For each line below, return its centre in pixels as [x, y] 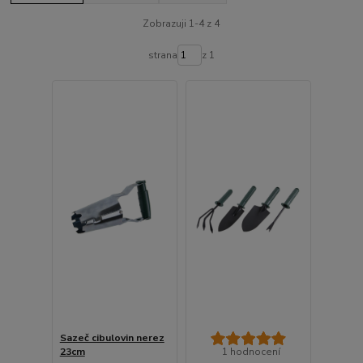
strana [162, 56]
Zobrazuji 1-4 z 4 [181, 24]
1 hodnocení [251, 351]
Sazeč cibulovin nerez [112, 337]
